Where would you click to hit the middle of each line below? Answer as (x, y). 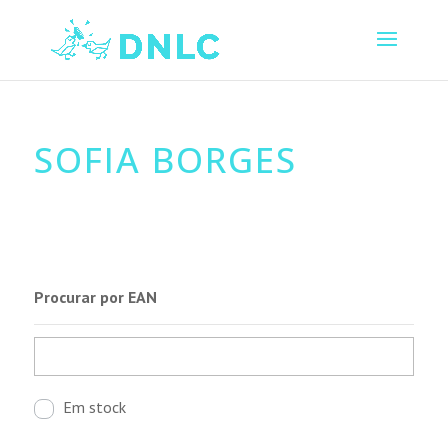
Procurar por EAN (95, 296)
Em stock (94, 406)
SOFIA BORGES (165, 159)
